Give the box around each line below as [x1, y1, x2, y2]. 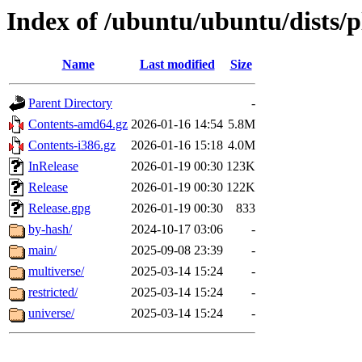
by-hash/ [28, 222, 72, 237]
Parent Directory [28, 96, 112, 111]
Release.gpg [28, 201, 90, 216]
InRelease [28, 159, 78, 174]
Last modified [139, 57, 215, 72]
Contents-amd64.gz [28, 117, 128, 132]
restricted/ [28, 285, 78, 300]
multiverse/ [28, 264, 84, 279]
